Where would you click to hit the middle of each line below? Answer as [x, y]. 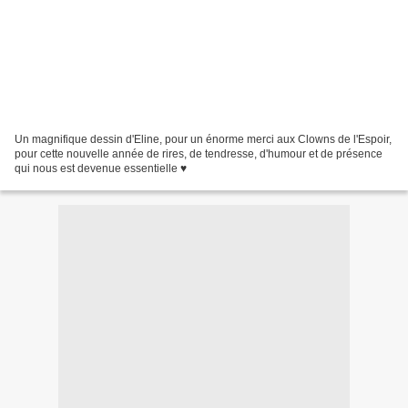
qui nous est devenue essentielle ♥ [101, 168]
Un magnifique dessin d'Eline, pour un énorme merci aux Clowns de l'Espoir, [203, 139]
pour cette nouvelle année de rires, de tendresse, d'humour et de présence [199, 153]
